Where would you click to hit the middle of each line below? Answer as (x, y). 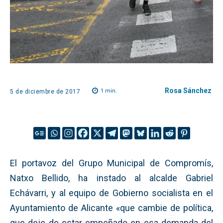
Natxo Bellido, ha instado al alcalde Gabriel (111, 178)
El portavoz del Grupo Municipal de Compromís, (111, 163)
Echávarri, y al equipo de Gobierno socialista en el (111, 193)
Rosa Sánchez (188, 91)
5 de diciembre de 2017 (45, 91)
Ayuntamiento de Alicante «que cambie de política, (111, 208)
